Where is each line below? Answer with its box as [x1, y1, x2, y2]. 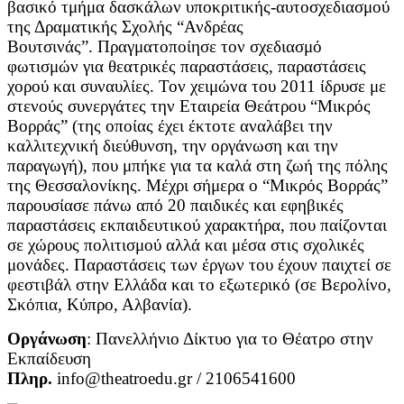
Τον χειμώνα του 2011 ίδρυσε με [159, 76, 386, 96]
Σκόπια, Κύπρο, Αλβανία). [7, 294, 192, 314]
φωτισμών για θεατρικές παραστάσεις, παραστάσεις [7, 56, 366, 76]
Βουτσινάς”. [7, 36, 97, 56]
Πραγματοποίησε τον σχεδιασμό [97, 36, 322, 56]
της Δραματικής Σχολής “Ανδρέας [7, 16, 243, 36]
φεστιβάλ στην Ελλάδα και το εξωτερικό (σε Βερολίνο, [7, 274, 391, 294]
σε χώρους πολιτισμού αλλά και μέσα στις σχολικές [7, 234, 364, 254]
